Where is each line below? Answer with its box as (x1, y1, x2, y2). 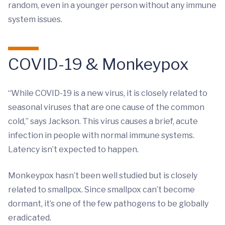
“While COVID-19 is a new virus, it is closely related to (8, 88, 207, 98)
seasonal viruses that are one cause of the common (8, 102, 204, 113)
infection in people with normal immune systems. (8, 131, 194, 141)
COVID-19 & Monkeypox (8, 54, 188, 74)
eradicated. (8, 213, 51, 223)
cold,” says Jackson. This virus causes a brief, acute (8, 117, 198, 127)
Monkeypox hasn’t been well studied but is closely (8, 171, 197, 181)
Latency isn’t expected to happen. (8, 145, 139, 155)
